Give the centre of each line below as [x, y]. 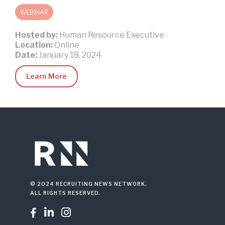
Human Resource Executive [112, 35]
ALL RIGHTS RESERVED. [65, 193]
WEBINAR [34, 12]
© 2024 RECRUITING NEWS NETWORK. [89, 184]
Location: [35, 45]
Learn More [46, 76]
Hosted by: [37, 35]
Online [67, 45]
